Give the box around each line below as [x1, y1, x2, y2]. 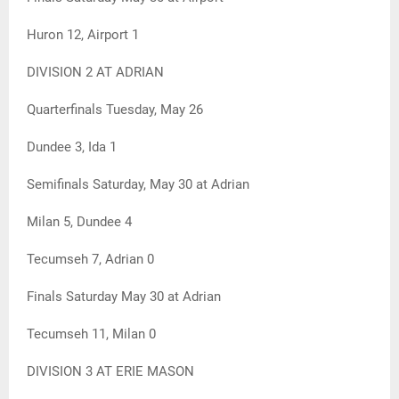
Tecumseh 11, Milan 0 [27, 326, 156, 343]
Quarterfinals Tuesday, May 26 [27, 102, 203, 118]
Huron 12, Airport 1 [27, 27, 139, 44]
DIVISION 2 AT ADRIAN [27, 64, 164, 81]
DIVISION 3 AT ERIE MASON [27, 363, 194, 380]
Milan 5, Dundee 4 [27, 214, 132, 231]
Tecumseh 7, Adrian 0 [27, 251, 154, 268]
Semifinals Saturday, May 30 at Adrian [27, 176, 249, 193]
